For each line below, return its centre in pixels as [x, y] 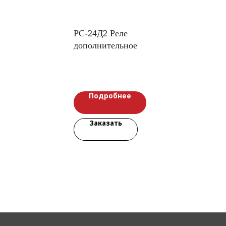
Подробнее [110, 96]
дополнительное [105, 46]
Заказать [106, 123]
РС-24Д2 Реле [101, 34]
